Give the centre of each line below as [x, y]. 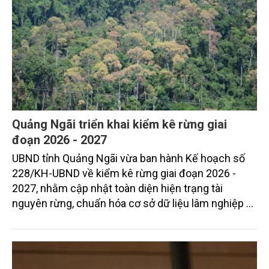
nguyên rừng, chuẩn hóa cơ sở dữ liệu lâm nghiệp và [134, 204]
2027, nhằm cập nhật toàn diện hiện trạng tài [117, 189]
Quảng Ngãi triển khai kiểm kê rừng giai [119, 125]
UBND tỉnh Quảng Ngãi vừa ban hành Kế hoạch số [128, 159]
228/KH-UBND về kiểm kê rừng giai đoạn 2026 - [124, 174]
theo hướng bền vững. [64, 234]
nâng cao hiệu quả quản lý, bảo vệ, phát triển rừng [128, 219]
